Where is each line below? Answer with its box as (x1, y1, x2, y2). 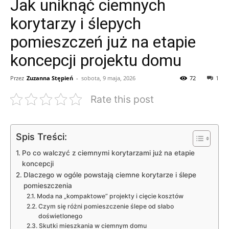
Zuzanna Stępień (27, 74, 73, 82)
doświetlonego (38, 212, 82, 220)
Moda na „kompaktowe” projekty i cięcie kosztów (36, 192, 184, 200)
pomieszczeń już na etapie (10, 32, 196, 52)
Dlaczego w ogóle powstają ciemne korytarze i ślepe (23, 170, 196, 179)
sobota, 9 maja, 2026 (81, 74, 135, 82)
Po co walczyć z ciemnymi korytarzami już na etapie (21, 148, 195, 157)
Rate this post (90, 93, 154, 105)
